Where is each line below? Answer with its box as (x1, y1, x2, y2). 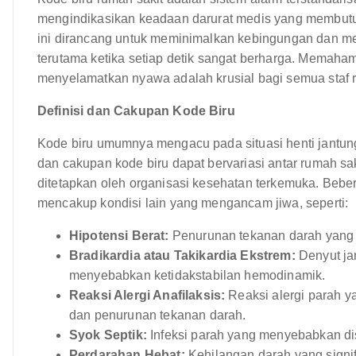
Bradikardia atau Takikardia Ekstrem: (69, 248, 296, 262)
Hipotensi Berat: (69, 228, 169, 242)
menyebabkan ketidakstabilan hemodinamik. (69, 268, 326, 282)
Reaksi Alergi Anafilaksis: (69, 288, 226, 302)
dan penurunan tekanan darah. (69, 308, 246, 322)
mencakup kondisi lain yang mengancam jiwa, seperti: (37, 195, 349, 210)
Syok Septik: (69, 327, 147, 342)
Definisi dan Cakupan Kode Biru (37, 103, 235, 118)
